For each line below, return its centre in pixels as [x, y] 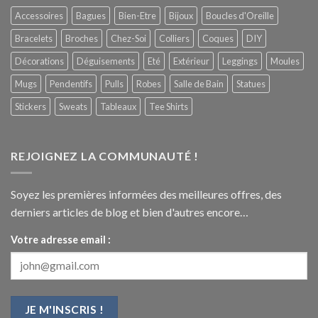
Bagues [91, 15]
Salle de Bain [199, 83]
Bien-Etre [137, 15]
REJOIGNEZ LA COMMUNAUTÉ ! [105, 155]
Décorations [39, 61]
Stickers [31, 106]
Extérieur [191, 61]
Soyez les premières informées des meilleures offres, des [146, 194]
